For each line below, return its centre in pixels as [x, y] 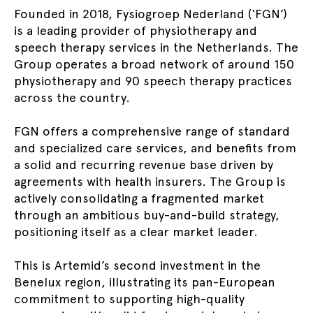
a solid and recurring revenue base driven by [144, 165]
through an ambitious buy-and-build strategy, [147, 215]
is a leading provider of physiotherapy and [136, 30]
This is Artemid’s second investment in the [137, 265]
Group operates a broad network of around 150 [154, 64]
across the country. [72, 97]
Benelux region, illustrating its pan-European [145, 282]
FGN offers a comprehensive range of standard [152, 131]
